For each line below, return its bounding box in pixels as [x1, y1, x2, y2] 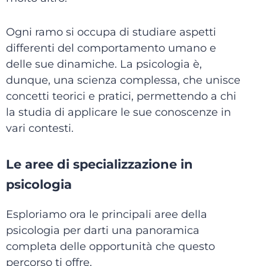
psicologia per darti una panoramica [6, 224, 199, 237]
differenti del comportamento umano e [6, 42, 216, 55]
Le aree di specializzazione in [6, 157, 193, 172]
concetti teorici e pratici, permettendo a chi [6, 90, 236, 103]
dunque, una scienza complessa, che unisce [6, 74, 240, 87]
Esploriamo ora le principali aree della [6, 208, 207, 221]
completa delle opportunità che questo [6, 240, 215, 253]
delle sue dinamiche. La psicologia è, [6, 58, 202, 71]
